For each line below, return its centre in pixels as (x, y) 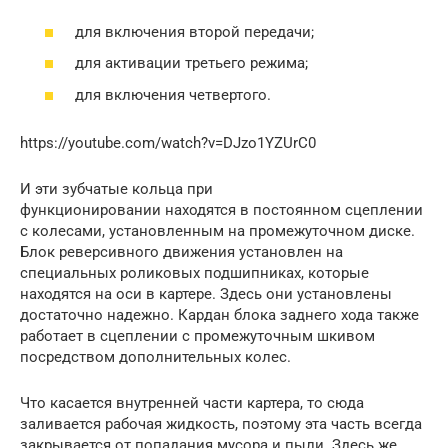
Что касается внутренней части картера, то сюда (192, 402)
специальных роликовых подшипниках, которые (194, 272)
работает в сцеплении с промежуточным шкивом (197, 335)
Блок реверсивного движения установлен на (181, 251)
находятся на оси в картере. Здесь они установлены (206, 293)
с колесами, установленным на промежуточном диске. (217, 230)
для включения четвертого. (173, 94)
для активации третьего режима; (191, 63)
